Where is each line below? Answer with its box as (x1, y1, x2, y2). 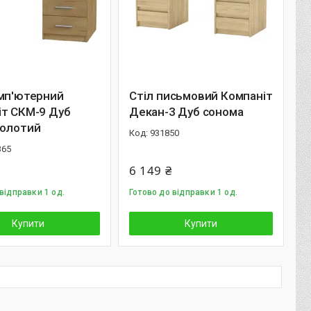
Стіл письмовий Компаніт (129, 89, 273, 103)
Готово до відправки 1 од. (129, 187, 237, 197)
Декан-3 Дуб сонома (129, 105, 244, 119)
